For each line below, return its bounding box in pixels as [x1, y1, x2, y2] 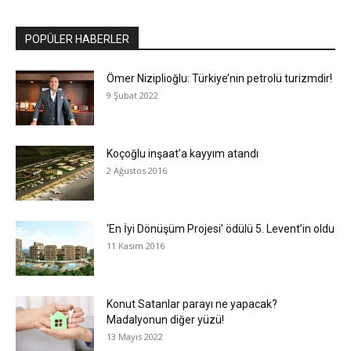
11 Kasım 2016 [107, 240, 165, 252]
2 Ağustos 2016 [107, 165, 167, 177]
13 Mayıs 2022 [107, 331, 163, 343]
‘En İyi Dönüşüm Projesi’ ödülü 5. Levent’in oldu [107, 223, 335, 236]
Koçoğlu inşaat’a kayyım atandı [107, 147, 259, 161]
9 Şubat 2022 [107, 89, 158, 102]
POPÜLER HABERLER [25, 33, 129, 46]
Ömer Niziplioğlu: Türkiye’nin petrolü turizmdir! [107, 72, 332, 85]
